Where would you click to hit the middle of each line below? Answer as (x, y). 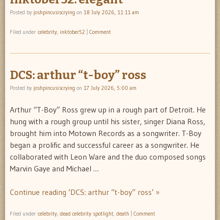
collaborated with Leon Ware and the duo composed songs (108, 156)
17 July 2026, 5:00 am (110, 88)
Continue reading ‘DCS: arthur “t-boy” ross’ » (85, 192)
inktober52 (72, 32)
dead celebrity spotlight (87, 213)
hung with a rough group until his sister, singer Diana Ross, (108, 121)
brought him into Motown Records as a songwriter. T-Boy (106, 133)
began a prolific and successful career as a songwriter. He (105, 145)
